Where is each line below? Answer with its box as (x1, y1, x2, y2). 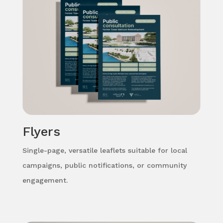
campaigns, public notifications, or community (22, 161, 187, 170)
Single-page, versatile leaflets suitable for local (22, 146, 187, 155)
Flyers (22, 124, 60, 139)
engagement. (22, 176, 68, 185)
